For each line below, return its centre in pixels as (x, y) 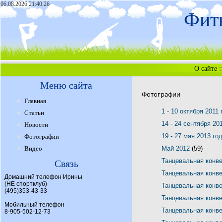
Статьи (34, 113)
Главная (35, 101)
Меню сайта (66, 85)
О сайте (206, 69)
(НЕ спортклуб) (26, 184)
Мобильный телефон (34, 205)
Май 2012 (177, 148)
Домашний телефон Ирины (43, 177)
